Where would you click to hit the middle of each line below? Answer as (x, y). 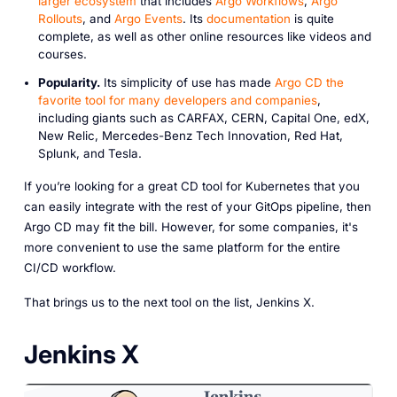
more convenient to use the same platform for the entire (182, 248)
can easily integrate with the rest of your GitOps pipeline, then (197, 207)
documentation (248, 18)
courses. (62, 54)
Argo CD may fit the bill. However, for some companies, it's (191, 227)
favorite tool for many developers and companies (177, 101)
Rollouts (60, 18)
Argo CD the (309, 83)
